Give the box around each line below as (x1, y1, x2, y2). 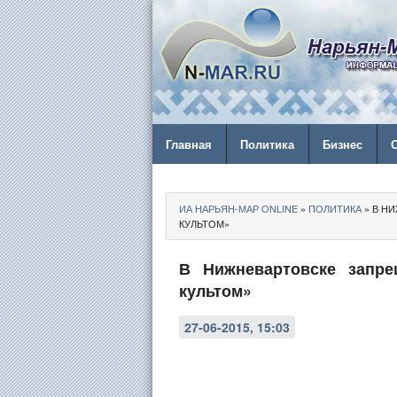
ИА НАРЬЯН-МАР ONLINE (179, 201, 298, 215)
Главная (166, 136, 212, 152)
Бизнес (323, 136, 362, 152)
